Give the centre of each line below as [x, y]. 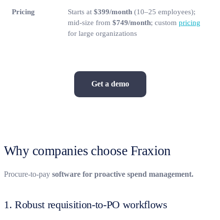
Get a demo [110, 84]
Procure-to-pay [28, 174]
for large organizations [102, 33]
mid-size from [90, 22]
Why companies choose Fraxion [87, 151]
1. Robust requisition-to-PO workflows [86, 204]
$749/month [132, 22]
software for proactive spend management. [123, 174]
